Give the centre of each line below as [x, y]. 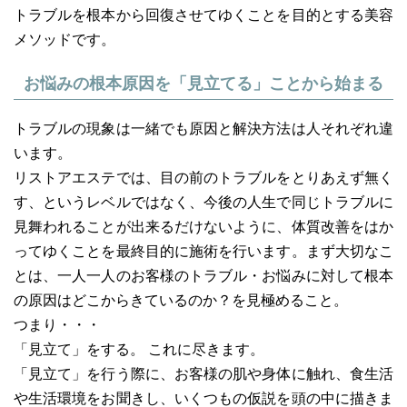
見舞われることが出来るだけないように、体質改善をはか [203, 227]
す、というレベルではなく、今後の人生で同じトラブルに [203, 202]
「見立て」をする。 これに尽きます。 [139, 349]
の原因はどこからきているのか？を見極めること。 [181, 300]
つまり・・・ [57, 325]
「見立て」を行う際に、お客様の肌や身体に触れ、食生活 [203, 374]
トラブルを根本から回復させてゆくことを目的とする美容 [203, 15]
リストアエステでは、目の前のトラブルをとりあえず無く [203, 178]
